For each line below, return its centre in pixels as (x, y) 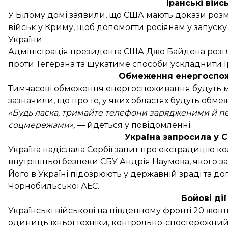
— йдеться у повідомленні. (133, 125)
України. (26, 39)
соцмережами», (41, 125)
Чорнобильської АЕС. (54, 186)
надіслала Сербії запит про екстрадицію (129, 149)
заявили (87, 15)
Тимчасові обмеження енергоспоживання (100, 88)
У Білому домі (39, 15)
